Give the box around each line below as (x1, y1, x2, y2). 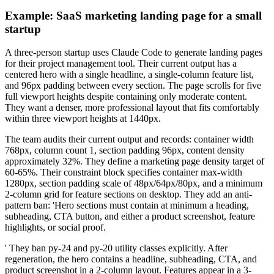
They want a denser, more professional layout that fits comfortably (5, 102, 259, 113)
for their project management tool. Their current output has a (5, 58, 237, 69)
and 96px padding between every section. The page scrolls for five (5, 80, 261, 91)
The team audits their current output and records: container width (5, 134, 254, 145)
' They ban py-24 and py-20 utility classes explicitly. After (5, 243, 228, 254)
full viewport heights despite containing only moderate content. (5, 91, 247, 102)
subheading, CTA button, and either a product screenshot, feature (5, 211, 255, 222)
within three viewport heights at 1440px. (5, 113, 161, 124)
